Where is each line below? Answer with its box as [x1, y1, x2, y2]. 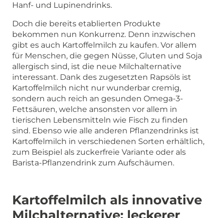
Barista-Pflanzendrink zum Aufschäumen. [12, 158, 174, 167]
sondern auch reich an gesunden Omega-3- [12, 93, 183, 103]
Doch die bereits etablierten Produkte [12, 18, 161, 28]
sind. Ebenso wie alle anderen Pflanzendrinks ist [12, 126, 199, 135]
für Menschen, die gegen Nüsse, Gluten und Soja [12, 51, 202, 60]
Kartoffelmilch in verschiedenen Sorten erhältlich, [12, 136, 204, 146]
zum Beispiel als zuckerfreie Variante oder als [12, 147, 186, 157]
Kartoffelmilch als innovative [12, 192, 202, 208]
